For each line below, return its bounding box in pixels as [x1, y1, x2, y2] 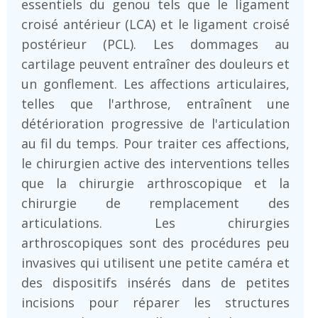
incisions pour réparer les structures [21, 293, 290, 311]
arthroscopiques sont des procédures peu [21, 234, 290, 251]
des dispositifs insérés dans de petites [21, 273, 290, 291]
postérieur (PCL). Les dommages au [21, 35, 290, 53]
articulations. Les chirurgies [21, 214, 290, 231]
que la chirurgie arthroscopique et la [21, 174, 290, 192]
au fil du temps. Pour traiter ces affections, [21, 134, 290, 152]
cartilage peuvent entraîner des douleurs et [21, 55, 290, 72]
